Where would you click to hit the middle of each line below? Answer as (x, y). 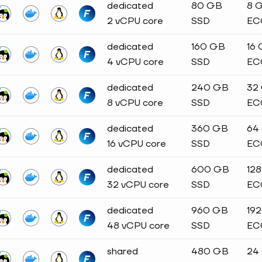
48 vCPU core (138, 226)
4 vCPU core (135, 62)
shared (123, 251)
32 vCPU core (138, 185)
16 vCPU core (137, 144)
